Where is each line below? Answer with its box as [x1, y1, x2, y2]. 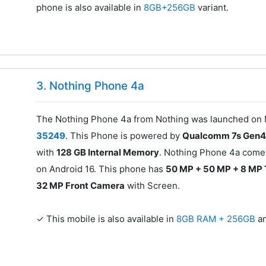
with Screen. [125, 180, 180, 192]
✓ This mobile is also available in [36, 213, 177, 225]
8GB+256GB [144, 1, 198, 13]
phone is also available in [36, 1, 144, 13]
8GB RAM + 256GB [176, 213, 258, 225]
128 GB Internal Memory [56, 147, 160, 159]
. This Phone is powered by [65, 130, 183, 142]
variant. [198, 1, 229, 13]
